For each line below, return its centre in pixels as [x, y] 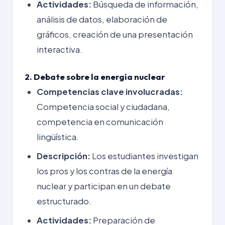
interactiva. [60, 49]
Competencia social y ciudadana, [103, 106]
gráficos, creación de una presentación [115, 34]
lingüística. [58, 137]
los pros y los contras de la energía [104, 171]
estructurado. [64, 201]
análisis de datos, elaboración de [102, 19]
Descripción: [64, 156]
